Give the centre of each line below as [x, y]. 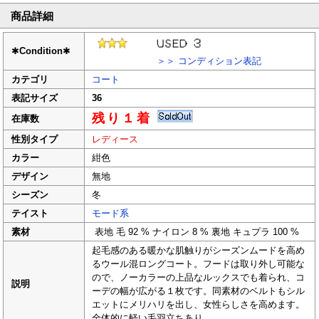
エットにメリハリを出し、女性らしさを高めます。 [199, 305]
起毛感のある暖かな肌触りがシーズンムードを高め [199, 251]
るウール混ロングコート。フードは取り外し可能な [199, 264]
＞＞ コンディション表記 [177, 61]
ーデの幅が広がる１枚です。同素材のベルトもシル [199, 291]
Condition [41, 51]
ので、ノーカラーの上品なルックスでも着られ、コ [199, 278]
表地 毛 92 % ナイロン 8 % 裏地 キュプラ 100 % [196, 232]
